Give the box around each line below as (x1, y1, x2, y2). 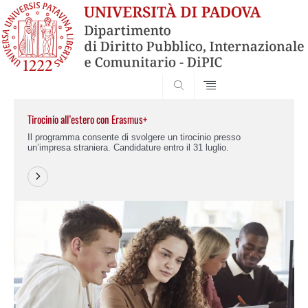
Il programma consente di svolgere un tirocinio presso (27, 131, 241, 142)
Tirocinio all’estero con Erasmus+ (27, 111, 147, 126)
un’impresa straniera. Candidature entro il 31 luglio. (27, 142, 229, 153)
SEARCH (250, 69, 286, 80)
